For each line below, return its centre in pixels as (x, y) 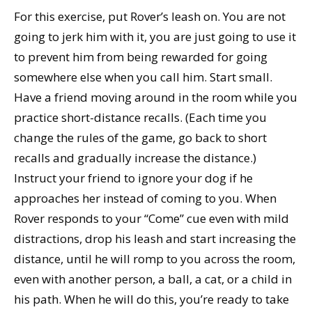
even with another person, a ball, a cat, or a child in (153, 279)
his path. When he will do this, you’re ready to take (151, 299)
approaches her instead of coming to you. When (145, 198)
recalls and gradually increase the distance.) (135, 157)
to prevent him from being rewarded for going (141, 56)
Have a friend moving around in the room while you (156, 97)
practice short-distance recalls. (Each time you (140, 117)
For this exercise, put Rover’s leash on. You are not (150, 16)
